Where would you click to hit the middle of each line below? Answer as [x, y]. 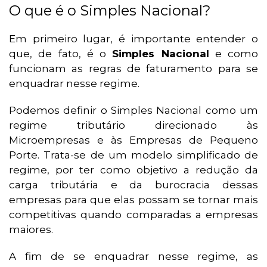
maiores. [31, 230]
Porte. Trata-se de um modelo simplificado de [133, 155]
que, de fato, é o [61, 54]
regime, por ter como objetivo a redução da [133, 170]
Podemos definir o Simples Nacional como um [133, 111]
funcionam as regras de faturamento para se [133, 69]
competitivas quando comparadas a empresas [133, 215]
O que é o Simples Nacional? [110, 11]
